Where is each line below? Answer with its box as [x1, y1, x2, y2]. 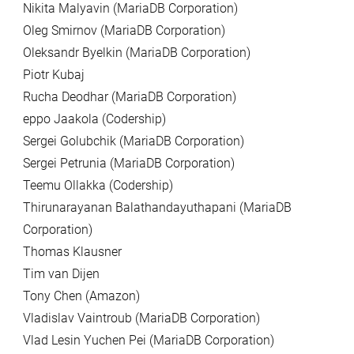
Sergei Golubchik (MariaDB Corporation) [22, 134, 244, 149]
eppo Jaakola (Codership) [22, 111, 166, 126]
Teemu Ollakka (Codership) [22, 178, 173, 193]
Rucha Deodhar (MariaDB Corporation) [22, 89, 236, 104]
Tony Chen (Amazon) [22, 288, 140, 303]
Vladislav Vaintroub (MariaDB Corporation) [22, 311, 260, 326]
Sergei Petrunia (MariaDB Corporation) [22, 156, 235, 171]
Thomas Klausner [22, 244, 122, 259]
